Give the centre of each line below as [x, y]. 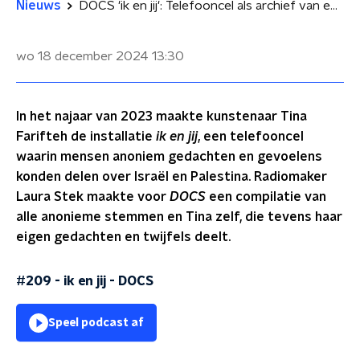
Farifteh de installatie [86, 137]
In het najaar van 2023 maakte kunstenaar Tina [162, 117]
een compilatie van [266, 197]
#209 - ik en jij [61, 281]
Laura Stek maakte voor [93, 197]
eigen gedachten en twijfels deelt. [123, 237]
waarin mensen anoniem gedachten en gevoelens [169, 157]
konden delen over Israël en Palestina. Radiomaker [172, 177]
